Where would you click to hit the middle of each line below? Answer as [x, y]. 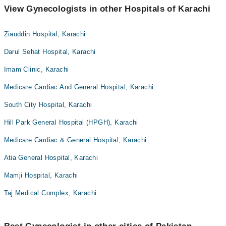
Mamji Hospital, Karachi [41, 176]
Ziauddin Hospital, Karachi [45, 34]
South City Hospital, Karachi [48, 105]
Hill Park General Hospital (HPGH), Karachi [71, 123]
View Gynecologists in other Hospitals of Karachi [107, 9]
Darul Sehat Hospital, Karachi [50, 52]
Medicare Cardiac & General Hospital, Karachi [75, 140]
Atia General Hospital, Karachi [51, 158]
